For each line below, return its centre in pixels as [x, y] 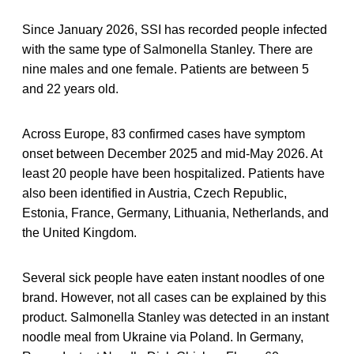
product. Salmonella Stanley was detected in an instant [175, 317]
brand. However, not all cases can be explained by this [174, 297]
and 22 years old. [70, 88]
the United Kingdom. [79, 232]
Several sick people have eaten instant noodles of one [173, 277]
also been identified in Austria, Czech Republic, [154, 193]
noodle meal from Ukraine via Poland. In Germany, [163, 337]
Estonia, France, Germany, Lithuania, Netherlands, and [175, 213]
